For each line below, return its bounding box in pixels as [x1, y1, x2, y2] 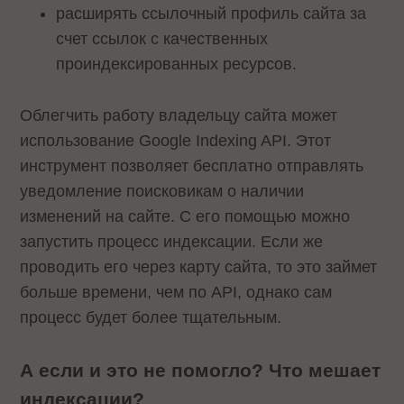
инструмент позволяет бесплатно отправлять [20, 157, 364, 176]
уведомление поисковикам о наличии [20, 182, 305, 201]
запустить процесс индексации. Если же [20, 233, 324, 252]
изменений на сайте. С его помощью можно [20, 207, 351, 226]
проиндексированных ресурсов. [56, 55, 298, 74]
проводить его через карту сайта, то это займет [20, 258, 378, 277]
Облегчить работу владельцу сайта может [20, 106, 338, 125]
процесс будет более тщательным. [20, 308, 282, 327]
